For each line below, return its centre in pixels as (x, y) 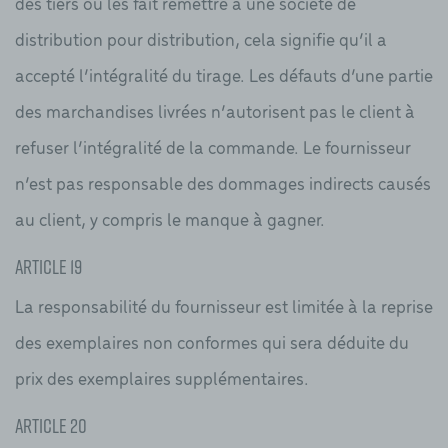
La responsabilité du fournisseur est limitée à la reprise (224, 305)
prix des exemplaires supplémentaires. (162, 377)
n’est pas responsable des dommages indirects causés (223, 183)
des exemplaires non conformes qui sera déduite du (212, 341)
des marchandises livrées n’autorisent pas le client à (215, 111)
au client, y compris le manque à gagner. (170, 219)
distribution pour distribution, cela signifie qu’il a (201, 39)
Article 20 (51, 425)
